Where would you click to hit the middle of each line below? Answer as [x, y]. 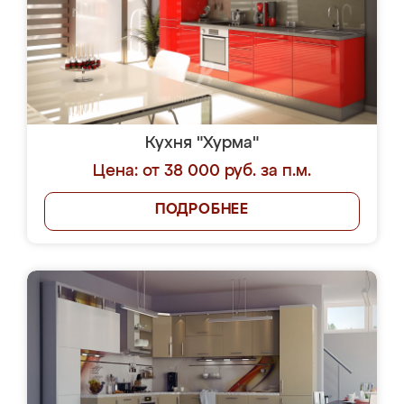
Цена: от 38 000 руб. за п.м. [202, 171]
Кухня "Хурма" [202, 143]
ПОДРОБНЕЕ [202, 210]
